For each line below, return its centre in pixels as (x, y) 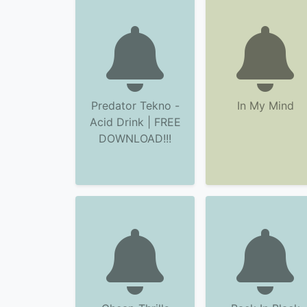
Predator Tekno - (135, 106)
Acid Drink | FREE (135, 122)
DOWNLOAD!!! (135, 138)
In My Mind (265, 106)
